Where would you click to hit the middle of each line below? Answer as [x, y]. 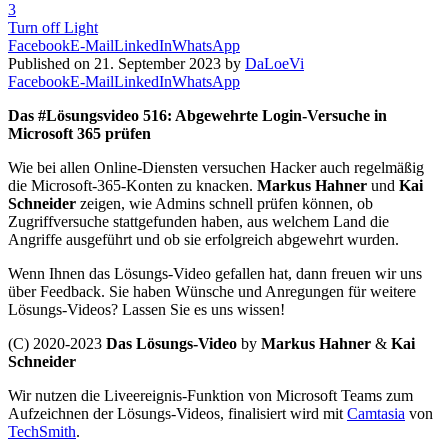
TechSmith [42, 431]
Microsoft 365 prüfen [79, 133]
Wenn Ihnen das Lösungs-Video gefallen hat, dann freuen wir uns [215, 273]
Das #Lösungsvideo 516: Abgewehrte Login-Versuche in [197, 115]
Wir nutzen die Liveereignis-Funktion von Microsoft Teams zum [210, 395]
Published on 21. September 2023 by [126, 63]
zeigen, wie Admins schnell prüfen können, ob [224, 203]
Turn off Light [53, 27]
